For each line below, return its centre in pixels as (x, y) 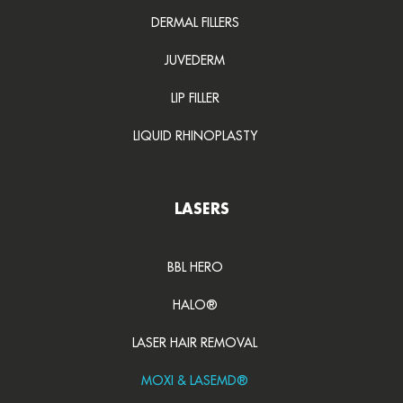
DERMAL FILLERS (195, 23)
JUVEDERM (195, 61)
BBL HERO (195, 268)
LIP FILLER (195, 99)
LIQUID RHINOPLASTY (195, 136)
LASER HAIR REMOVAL (195, 343)
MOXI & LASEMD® (195, 381)
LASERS (201, 210)
